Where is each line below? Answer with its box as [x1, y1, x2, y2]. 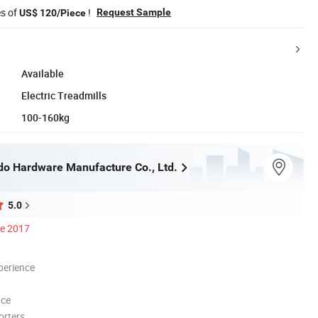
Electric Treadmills [21, 88, 106, 102]
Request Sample [97, 6, 171, 18]
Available [21, 66, 64, 80]
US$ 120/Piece [19, 6, 86, 18]
